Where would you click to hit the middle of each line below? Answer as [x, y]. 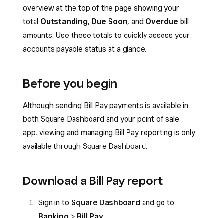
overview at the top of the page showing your [101, 8]
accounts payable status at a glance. [85, 49]
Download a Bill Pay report [93, 181]
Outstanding [64, 22]
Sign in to [55, 203]
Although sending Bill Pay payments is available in [106, 105]
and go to [157, 203]
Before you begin [71, 83]
